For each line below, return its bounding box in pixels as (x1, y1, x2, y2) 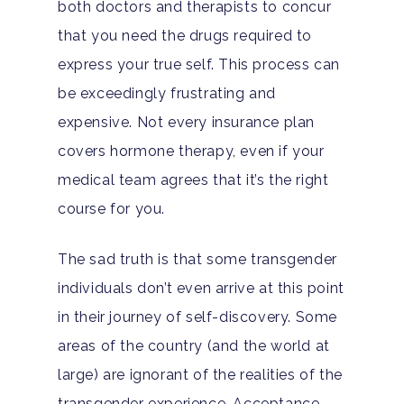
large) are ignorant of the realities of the (58, 365, 343, 383)
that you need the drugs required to (58, 26, 313, 44)
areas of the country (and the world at (58, 336, 330, 354)
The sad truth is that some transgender (58, 250, 337, 268)
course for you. (58, 199, 165, 217)
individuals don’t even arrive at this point (58, 279, 344, 297)
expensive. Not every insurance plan (58, 113, 316, 131)
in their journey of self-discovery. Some (58, 308, 338, 326)
